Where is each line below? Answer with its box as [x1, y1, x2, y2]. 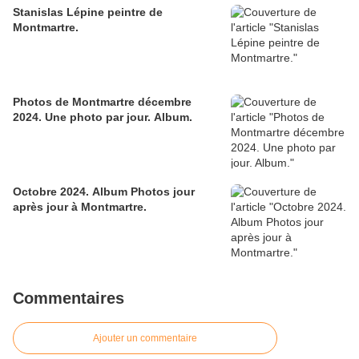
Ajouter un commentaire [93, 333, 197, 345]
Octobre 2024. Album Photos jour [13, 185, 195, 199]
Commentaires [13, 289, 124, 308]
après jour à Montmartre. [13, 200, 147, 214]
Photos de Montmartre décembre [13, 95, 192, 109]
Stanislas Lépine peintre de [13, 6, 163, 19]
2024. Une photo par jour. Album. [13, 111, 192, 124]
